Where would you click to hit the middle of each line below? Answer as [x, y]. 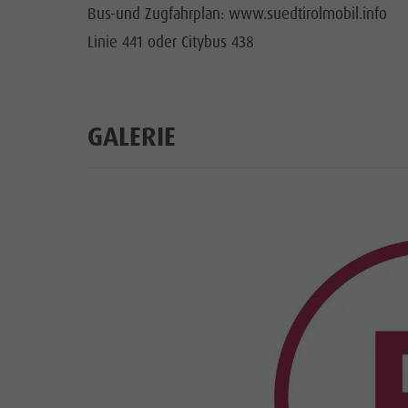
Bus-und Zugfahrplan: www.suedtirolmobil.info [237, 14]
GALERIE [131, 137]
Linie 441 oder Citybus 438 [170, 42]
